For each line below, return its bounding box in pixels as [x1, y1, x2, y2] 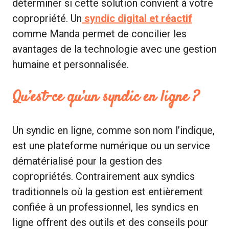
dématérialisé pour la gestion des [12, 154, 162, 167]
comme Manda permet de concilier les [12, 27, 187, 40]
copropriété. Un [12, 12, 82, 25]
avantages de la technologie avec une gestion [12, 42, 217, 55]
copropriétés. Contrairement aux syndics [12, 170, 195, 182]
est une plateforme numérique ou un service [12, 139, 210, 152]
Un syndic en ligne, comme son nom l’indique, [12, 124, 215, 136]
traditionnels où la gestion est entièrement [12, 185, 203, 198]
